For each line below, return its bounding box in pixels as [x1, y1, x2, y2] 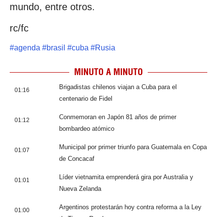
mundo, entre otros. [10, 1, 95, 12]
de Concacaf [59, 155, 94, 163]
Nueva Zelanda [59, 185, 101, 193]
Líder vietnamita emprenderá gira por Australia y [59, 173, 193, 181]
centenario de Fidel [59, 95, 112, 103]
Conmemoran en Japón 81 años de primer [59, 113, 176, 121]
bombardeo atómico [59, 125, 114, 133]
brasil [46, 44, 65, 52]
